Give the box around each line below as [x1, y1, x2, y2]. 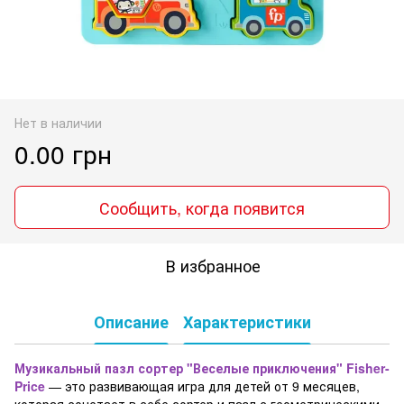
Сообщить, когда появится [99, 195, 305, 219]
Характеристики [182, 310, 311, 335]
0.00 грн [14, 134, 112, 171]
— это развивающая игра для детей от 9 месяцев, [45, 376, 360, 395]
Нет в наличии [14, 113, 102, 132]
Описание [93, 310, 169, 335]
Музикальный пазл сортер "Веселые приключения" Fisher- [14, 358, 390, 377]
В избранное [165, 252, 261, 277]
